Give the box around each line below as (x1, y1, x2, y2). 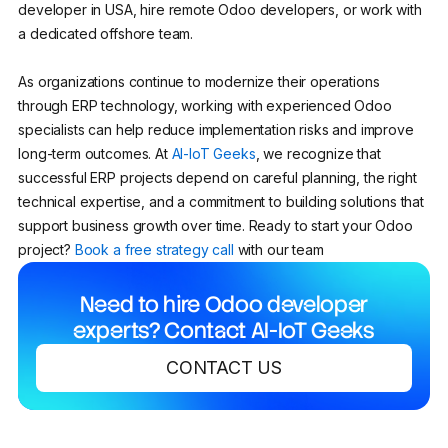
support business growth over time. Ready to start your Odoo (18, 217, 413, 235)
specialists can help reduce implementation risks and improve (18, 121, 414, 139)
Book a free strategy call (74, 241, 234, 259)
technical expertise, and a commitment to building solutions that (18, 193, 424, 211)
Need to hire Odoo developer (79, 290, 369, 320)
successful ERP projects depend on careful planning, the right (18, 169, 417, 187)
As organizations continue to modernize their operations (18, 73, 380, 91)
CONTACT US (165, 357, 283, 379)
